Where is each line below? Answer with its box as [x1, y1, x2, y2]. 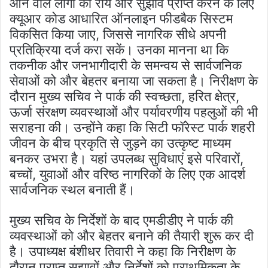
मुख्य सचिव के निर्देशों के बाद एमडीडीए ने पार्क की [10, 212, 233, 228]
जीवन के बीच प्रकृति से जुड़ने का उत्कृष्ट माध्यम [10, 135, 231, 151]
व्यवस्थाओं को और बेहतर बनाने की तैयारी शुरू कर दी [10, 227, 254, 243]
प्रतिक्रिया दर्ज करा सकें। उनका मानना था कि [10, 41, 229, 57]
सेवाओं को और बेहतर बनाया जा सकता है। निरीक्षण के [10, 72, 258, 89]
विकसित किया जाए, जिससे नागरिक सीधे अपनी [10, 26, 226, 42]
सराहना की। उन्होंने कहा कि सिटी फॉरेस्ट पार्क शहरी [10, 119, 255, 135]
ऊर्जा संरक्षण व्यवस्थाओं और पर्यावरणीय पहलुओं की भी [10, 103, 258, 120]
